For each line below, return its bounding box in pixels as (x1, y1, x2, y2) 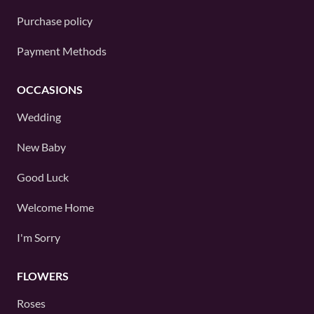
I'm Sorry (17, 231, 60, 245)
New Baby (17, 140, 66, 154)
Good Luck (17, 170, 69, 184)
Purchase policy (17, 14, 93, 28)
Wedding (17, 110, 61, 124)
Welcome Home (17, 200, 94, 214)
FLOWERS (17, 269, 69, 283)
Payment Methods (17, 44, 107, 58)
